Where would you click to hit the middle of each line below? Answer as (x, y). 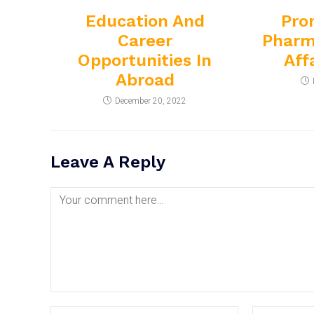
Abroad (145, 80)
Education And (145, 21)
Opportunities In (145, 61)
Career (145, 41)
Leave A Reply (108, 162)
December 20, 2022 (151, 101)
